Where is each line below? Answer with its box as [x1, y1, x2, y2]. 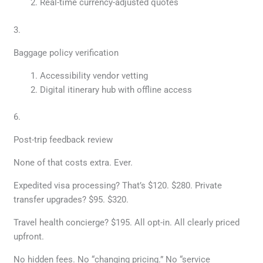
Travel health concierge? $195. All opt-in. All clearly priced [14, 217, 240, 228]
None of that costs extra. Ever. [14, 157, 133, 168]
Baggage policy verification [14, 47, 119, 58]
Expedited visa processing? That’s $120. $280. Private [14, 180, 222, 191]
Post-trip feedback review [14, 134, 113, 146]
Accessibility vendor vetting [40, 70, 149, 81]
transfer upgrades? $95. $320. [14, 194, 129, 205]
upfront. [14, 231, 45, 242]
